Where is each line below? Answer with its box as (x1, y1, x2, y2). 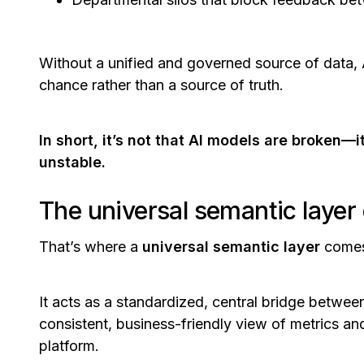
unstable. (39, 154, 106, 171)
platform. (39, 337, 103, 355)
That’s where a (39, 238, 142, 256)
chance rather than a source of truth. (39, 76, 288, 94)
